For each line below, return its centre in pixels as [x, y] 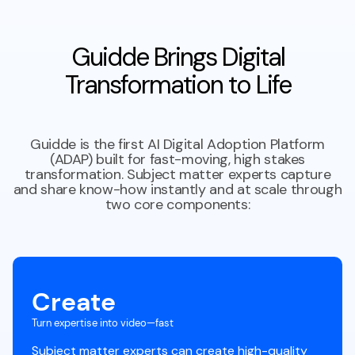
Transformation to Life [177, 85]
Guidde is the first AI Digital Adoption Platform [177, 144]
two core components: [177, 204]
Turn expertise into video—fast [103, 323]
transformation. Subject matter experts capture [177, 174]
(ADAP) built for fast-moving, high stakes [177, 159]
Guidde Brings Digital [177, 57]
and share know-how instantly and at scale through [177, 189]
